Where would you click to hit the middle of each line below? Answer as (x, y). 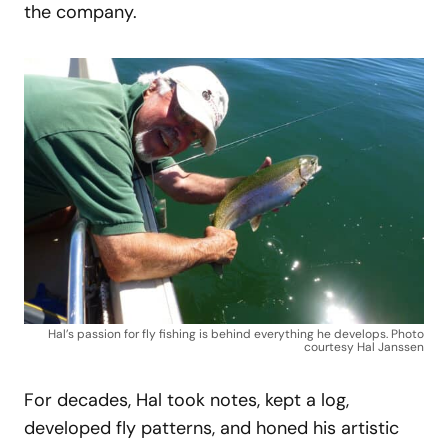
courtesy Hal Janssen (364, 347)
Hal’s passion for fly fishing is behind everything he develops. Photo (236, 334)
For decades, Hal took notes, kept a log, (186, 400)
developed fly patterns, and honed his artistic (211, 428)
